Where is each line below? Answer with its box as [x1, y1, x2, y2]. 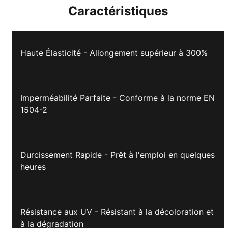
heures [20, 161, 46, 172]
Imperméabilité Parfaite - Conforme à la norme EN [20, 92, 215, 103]
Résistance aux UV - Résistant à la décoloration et [20, 206, 214, 217]
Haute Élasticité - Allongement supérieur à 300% [20, 47, 208, 58]
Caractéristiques [68, 3, 168, 18]
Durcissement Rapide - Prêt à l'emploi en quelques [20, 149, 215, 160]
